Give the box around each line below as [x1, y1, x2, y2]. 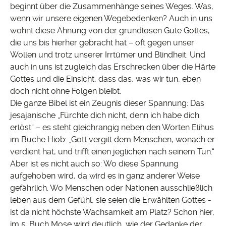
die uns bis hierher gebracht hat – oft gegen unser [10, 38, 194, 48]
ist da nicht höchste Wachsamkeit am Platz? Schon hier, [10, 207, 214, 217]
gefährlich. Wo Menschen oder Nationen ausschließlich [10, 183, 212, 193]
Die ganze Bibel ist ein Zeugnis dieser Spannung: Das [10, 98, 204, 108]
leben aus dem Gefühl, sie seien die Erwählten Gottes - [10, 195, 211, 205]
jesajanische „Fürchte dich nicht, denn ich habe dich [10, 110, 199, 121]
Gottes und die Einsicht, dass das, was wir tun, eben [10, 74, 201, 84]
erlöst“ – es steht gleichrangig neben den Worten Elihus [10, 123, 214, 133]
